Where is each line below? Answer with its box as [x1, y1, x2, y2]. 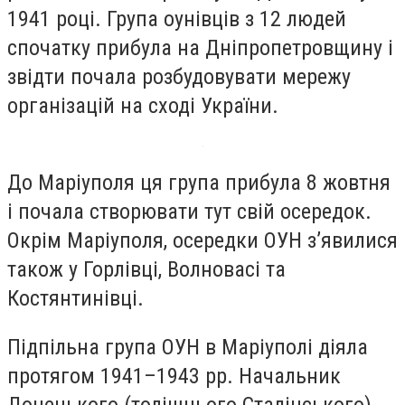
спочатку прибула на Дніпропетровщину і [7, 34, 393, 61]
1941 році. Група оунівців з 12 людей [7, 5, 346, 32]
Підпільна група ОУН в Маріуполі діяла [7, 334, 368, 360]
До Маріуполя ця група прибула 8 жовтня [7, 170, 391, 196]
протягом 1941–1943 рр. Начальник [7, 363, 341, 389]
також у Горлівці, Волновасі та [7, 257, 286, 283]
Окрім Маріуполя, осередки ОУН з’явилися [7, 228, 398, 254]
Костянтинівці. [7, 286, 149, 312]
